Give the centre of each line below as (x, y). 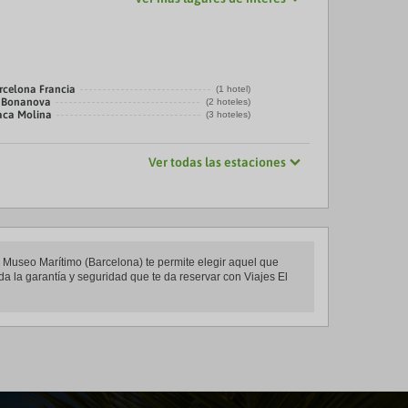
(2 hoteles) (228, 102)
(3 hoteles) (228, 114)
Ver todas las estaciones (217, 162)
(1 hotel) (233, 89)
